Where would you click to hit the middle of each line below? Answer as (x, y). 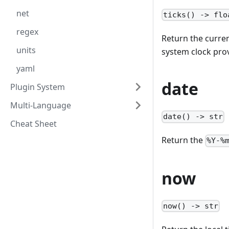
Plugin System (38, 87)
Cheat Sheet (33, 124)
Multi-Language (41, 105)
